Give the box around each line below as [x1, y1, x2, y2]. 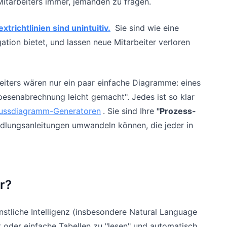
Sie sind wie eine [112, 23, 179, 33]
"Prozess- [157, 106, 196, 117]
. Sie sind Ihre [103, 106, 157, 117]
